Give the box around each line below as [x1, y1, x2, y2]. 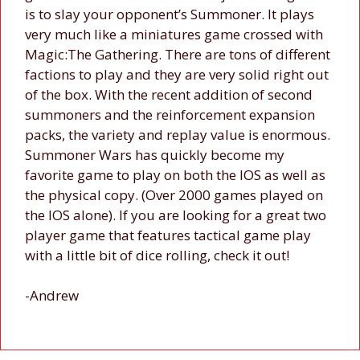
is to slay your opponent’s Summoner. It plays [25, 4, 314, 23]
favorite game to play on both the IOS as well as [25, 165, 325, 184]
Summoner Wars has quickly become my [25, 145, 284, 164]
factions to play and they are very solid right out [25, 64, 329, 84]
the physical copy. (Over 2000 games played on [25, 185, 323, 204]
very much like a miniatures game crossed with [25, 24, 323, 43]
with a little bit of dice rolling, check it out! [25, 245, 289, 264]
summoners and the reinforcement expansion [25, 104, 315, 124]
